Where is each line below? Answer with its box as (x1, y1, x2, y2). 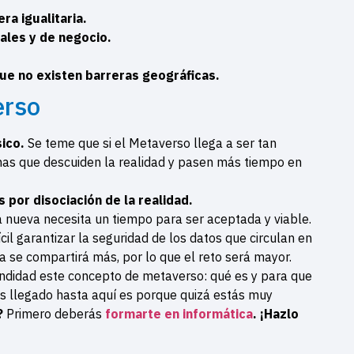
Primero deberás (6, 305, 105, 322)
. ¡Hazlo (253, 305, 299, 322)
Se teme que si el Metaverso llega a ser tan (28, 134, 277, 151)
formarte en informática (105, 305, 253, 322)
